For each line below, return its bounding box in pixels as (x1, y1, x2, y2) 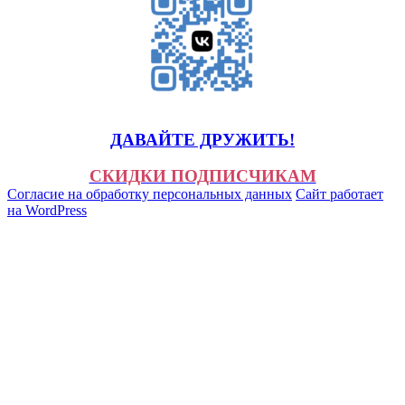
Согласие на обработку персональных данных (7, 186, 292, 202)
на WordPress (7, 202, 87, 219)
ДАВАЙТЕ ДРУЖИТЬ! (110, 129, 295, 149)
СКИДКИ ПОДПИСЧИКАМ (89, 166, 316, 186)
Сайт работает (296, 186, 383, 202)
